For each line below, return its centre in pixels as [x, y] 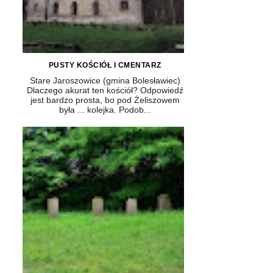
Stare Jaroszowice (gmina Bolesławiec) [105, 81]
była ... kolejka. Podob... [105, 110]
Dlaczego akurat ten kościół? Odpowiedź [105, 90]
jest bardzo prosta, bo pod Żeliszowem [105, 100]
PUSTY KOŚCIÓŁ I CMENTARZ [105, 66]
